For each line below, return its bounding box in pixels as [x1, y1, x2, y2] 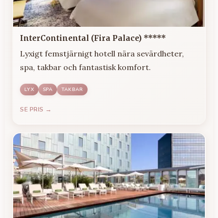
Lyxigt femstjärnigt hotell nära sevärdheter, [20, 49, 184, 59]
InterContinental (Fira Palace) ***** [20, 34, 166, 43]
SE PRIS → [20, 105, 52, 114]
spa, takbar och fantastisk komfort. [20, 62, 151, 73]
